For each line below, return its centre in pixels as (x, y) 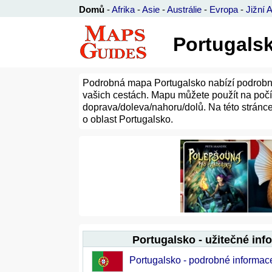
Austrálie (184, 9)
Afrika (123, 9)
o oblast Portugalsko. (128, 119)
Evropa (224, 9)
